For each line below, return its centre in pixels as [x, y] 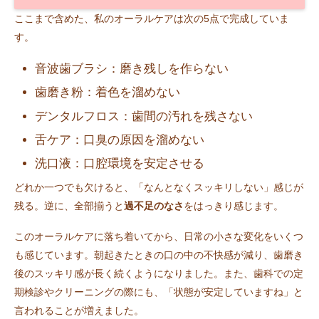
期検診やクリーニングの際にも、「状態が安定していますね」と [159, 292]
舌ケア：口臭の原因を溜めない [120, 140]
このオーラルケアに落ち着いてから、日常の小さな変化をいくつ [159, 237]
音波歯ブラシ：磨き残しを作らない [132, 68]
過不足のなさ [154, 206]
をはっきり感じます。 [234, 206]
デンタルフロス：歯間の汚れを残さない [144, 116]
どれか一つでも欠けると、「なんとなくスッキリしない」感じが [159, 188]
